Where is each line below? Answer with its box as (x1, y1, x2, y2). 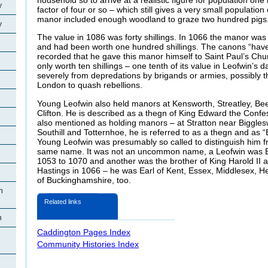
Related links (44, 197, 81, 205)
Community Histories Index (37, 239, 139, 249)
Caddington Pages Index (37, 227, 130, 237)
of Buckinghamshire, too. (37, 175, 131, 185)
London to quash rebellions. (37, 80, 142, 90)
